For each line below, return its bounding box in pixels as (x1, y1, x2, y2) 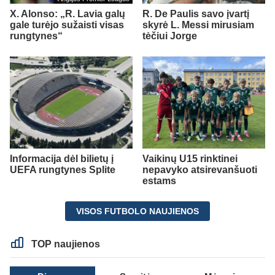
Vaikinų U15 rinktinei (142, 153, 238, 164)
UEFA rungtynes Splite (10, 164, 115, 175)
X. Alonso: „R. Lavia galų (10, 8, 125, 19)
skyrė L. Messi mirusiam (142, 19, 254, 30)
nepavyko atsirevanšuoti (142, 164, 257, 175)
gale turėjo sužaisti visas (10, 19, 124, 30)
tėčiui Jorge (142, 30, 197, 41)
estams (142, 175, 176, 186)
